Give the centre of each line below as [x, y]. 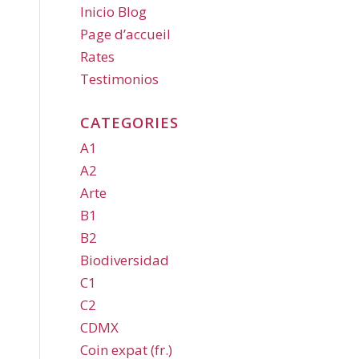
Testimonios [119, 79]
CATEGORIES [129, 122]
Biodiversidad [125, 260]
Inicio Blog [113, 12]
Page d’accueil [125, 34]
